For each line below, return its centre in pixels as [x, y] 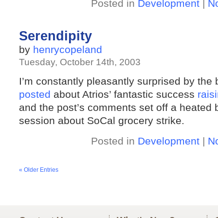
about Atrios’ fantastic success [124, 94]
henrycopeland [68, 49]
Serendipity [55, 36]
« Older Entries [39, 170]
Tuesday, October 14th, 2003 [80, 62]
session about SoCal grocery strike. [102, 120]
